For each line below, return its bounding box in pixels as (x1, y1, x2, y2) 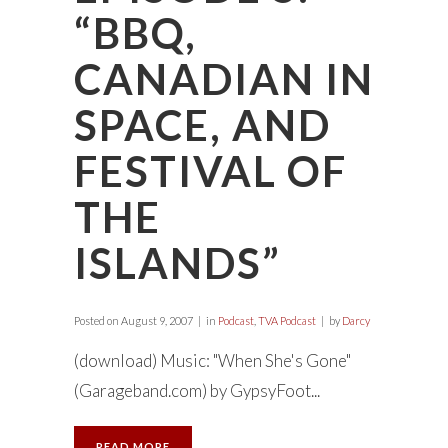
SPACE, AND (74, 100, 331, 150)
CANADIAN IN (74, 54, 374, 104)
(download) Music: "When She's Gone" (74, 350, 351, 371)
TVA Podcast (258, 314, 316, 327)
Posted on (74, 314, 119, 327)
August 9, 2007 (119, 314, 193, 327)
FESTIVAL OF (74, 146, 347, 196)
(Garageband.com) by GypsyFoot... (74, 380, 320, 401)
